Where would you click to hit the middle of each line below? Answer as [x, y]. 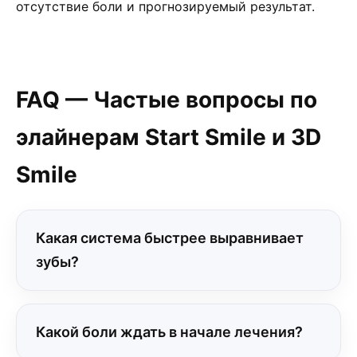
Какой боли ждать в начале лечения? [169, 332]
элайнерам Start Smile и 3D [169, 137]
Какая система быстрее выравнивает [170, 238]
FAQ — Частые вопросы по [167, 100]
